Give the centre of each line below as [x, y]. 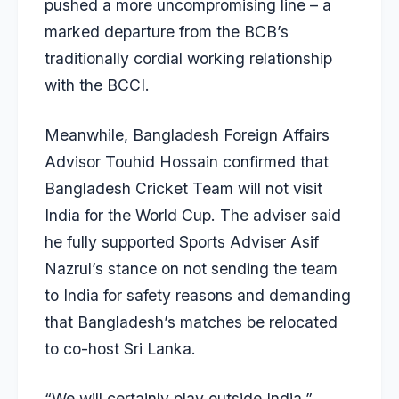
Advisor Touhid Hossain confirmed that [187, 161]
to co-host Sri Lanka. [120, 348]
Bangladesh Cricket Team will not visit [183, 188]
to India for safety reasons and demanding [198, 295]
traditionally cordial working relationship [188, 58]
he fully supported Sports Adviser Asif [182, 241]
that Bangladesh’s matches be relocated [191, 322]
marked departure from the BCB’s [167, 31]
